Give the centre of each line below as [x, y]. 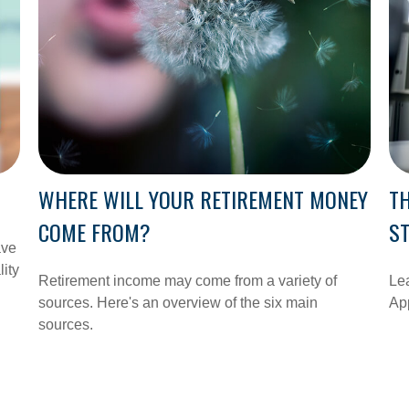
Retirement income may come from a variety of [188, 281]
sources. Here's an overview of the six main [178, 303]
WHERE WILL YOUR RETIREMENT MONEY [204, 199]
